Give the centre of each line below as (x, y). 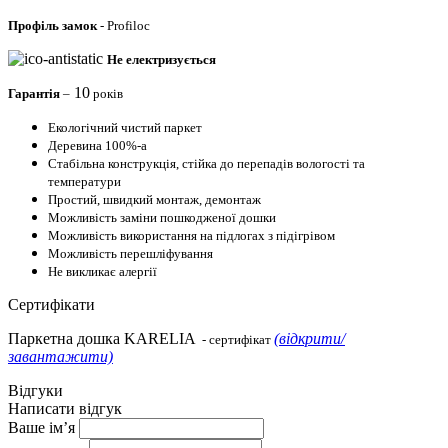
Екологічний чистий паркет (125, 127)
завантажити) (60, 356)
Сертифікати (51, 304)
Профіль (35, 25)
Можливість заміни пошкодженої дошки (162, 217)
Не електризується (161, 59)
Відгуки (35, 390)
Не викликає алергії (102, 271)
